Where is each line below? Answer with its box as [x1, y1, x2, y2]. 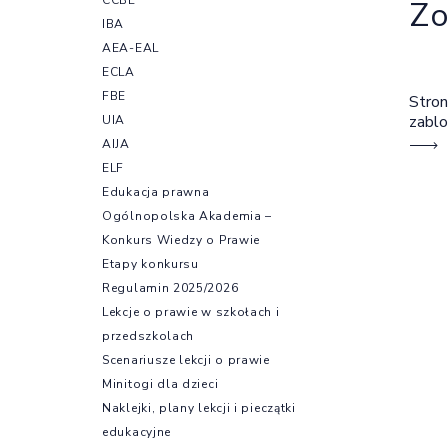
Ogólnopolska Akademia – [102, 207, 273, 224]
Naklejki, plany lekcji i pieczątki [102, 399, 296, 416]
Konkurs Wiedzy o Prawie [102, 231, 261, 248]
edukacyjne [102, 423, 171, 440]
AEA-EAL [102, 39, 159, 56]
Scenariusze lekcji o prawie [102, 351, 270, 368]
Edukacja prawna [102, 183, 210, 200]
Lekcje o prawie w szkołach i [102, 303, 280, 320]
